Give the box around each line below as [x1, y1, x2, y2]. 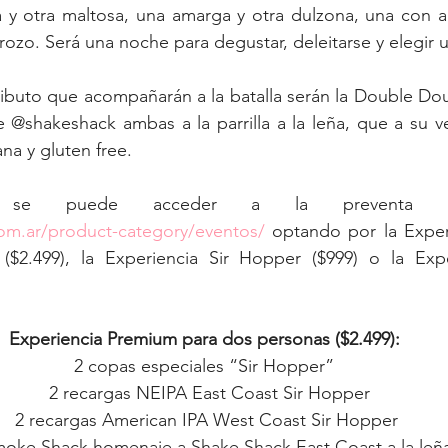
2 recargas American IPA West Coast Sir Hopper [15, 409, 398, 431]
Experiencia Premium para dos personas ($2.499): [8, 328, 400, 350]
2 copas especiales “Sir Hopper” [74, 355, 334, 377]
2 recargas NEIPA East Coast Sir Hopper [48, 382, 370, 404]
